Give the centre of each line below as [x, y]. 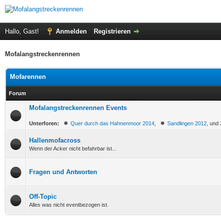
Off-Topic [43, 197]
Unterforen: [44, 123]
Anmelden [71, 31]
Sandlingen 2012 [187, 123]
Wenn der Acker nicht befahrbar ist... [73, 148]
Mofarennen [28, 77]
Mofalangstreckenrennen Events [78, 108]
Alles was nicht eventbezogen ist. [69, 205]
